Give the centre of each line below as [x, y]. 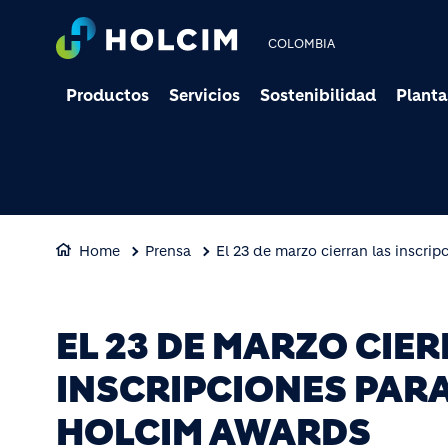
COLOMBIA [302, 43]
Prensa [168, 251]
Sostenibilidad [318, 95]
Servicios [204, 95]
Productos [107, 95]
